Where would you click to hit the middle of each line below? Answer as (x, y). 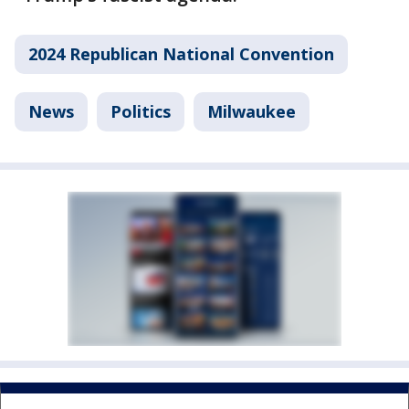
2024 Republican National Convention (181, 53)
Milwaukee (252, 111)
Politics (141, 111)
